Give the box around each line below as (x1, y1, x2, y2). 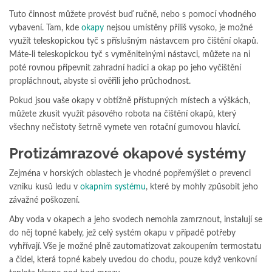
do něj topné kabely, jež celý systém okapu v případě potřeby (9, 228, 236, 237)
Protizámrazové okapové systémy (9, 144, 246, 162)
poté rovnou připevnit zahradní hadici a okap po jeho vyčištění (9, 63, 241, 72)
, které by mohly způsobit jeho (146, 182, 258, 191)
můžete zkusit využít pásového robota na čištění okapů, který (9, 109, 236, 118)
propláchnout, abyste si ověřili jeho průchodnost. (9, 76, 191, 86)
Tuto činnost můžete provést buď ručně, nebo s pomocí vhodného (9, 10, 256, 19)
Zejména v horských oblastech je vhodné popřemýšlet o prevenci (9, 169, 251, 178)
